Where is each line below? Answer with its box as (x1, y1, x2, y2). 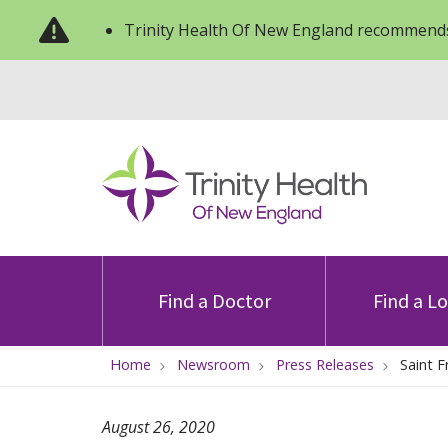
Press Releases (276, 355, 374, 374)
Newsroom (177, 355, 250, 374)
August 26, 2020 (102, 416, 215, 438)
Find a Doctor (157, 288, 271, 313)
